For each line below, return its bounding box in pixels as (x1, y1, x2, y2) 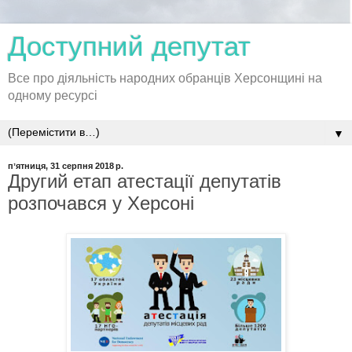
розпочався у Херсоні (8, 192, 194, 214)
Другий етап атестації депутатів (8, 170, 281, 192)
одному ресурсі (8, 89, 97, 102)
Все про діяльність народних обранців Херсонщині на (8, 71, 322, 85)
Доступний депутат (8, 31, 251, 61)
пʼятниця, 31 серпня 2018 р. (8, 161, 123, 170)
